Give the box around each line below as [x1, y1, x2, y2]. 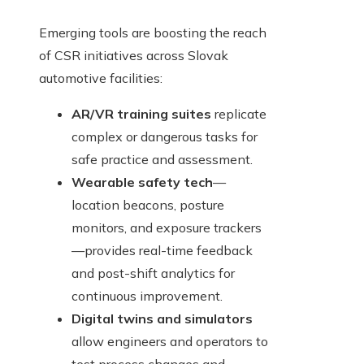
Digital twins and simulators [71, 310, 253, 327]
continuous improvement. [71, 288, 223, 305]
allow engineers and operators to [71, 333, 268, 350]
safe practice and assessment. [71, 151, 253, 168]
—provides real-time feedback [71, 242, 253, 259]
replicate [211, 106, 266, 123]
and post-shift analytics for [71, 265, 235, 282]
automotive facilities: [39, 70, 162, 87]
